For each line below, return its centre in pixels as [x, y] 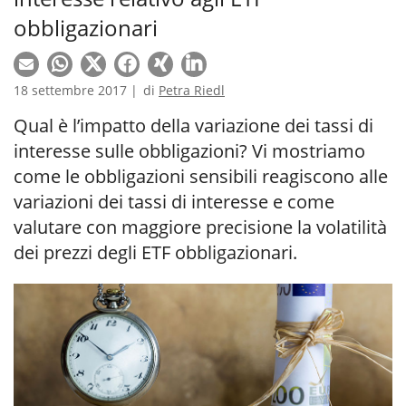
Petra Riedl [192, 90]
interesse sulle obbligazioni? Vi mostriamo [189, 151]
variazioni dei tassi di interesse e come [174, 202]
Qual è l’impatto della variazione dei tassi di [193, 126]
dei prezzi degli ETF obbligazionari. [155, 252]
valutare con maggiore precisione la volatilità [200, 227]
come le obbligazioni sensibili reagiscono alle [201, 176]
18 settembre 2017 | [77, 90]
